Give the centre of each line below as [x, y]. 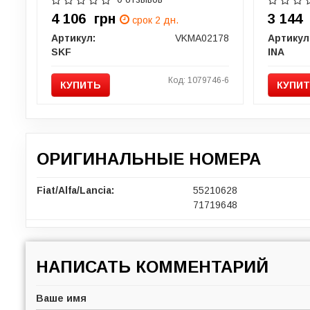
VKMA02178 [202, 38]
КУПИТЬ [80, 85]
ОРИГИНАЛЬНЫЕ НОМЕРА [149, 158]
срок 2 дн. [154, 20]
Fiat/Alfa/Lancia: [75, 190]
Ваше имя [61, 298]
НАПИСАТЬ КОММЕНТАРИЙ [152, 266]
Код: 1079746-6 [198, 80]
